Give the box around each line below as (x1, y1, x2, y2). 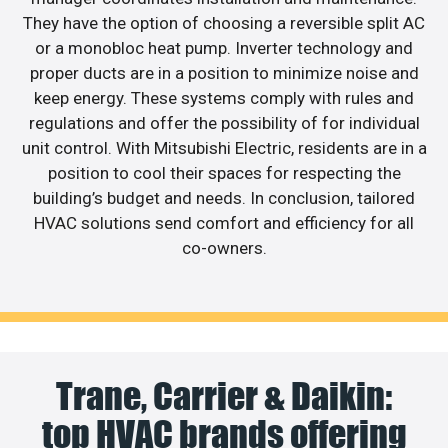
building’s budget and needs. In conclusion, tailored (33, 188, 415, 209)
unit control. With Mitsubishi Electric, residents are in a (21, 138, 427, 159)
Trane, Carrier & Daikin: (56, 373, 392, 418)
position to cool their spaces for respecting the (47, 163, 401, 184)
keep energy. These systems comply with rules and (34, 88, 414, 109)
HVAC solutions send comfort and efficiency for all (34, 213, 414, 234)
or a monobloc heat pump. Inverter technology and (35, 38, 413, 59)
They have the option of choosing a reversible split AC (23, 13, 425, 34)
